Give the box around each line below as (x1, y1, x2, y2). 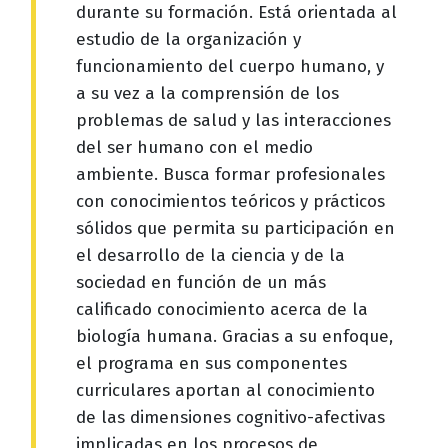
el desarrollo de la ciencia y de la (76, 244, 345, 266)
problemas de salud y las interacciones (76, 109, 391, 131)
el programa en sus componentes (76, 352, 347, 374)
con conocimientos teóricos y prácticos (76, 190, 385, 212)
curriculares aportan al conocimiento (76, 379, 375, 401)
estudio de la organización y (76, 28, 301, 50)
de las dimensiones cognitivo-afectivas (76, 406, 385, 428)
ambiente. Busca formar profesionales (76, 163, 385, 185)
